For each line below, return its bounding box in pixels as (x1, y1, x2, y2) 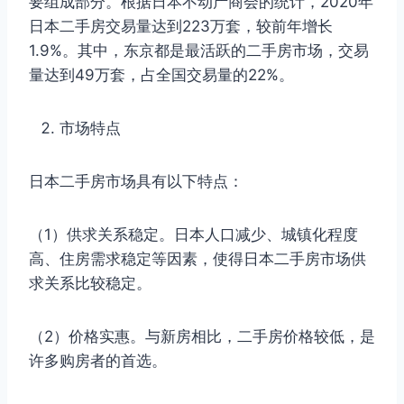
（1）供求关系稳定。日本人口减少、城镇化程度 (29, 225, 358, 243)
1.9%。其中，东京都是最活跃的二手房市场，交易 (29, 41, 369, 60)
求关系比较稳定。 (29, 273, 151, 292)
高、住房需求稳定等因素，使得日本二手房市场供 (29, 249, 366, 268)
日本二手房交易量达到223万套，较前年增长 (29, 16, 333, 35)
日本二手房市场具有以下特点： (29, 171, 243, 190)
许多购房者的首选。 (29, 351, 167, 370)
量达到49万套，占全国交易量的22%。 (29, 65, 294, 84)
